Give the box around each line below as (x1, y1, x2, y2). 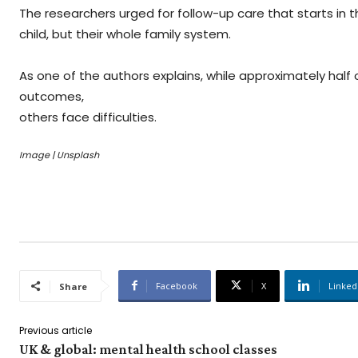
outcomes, (19, 87, 84, 105)
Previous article (19, 323, 92, 337)
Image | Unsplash (19, 149, 99, 162)
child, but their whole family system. (19, 25, 231, 42)
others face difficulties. (19, 108, 157, 125)
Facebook (156, 279, 197, 292)
